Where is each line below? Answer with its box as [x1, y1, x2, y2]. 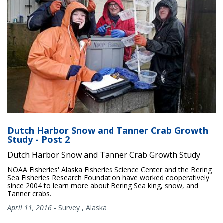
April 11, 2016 [7, 202, 52, 212]
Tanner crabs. [7, 188, 51, 198]
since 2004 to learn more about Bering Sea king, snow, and [7, 180, 198, 190]
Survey [58, 202, 80, 212]
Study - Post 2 [7, 133, 70, 145]
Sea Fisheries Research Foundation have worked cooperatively [7, 172, 209, 182]
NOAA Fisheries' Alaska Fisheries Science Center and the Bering [7, 164, 212, 174]
